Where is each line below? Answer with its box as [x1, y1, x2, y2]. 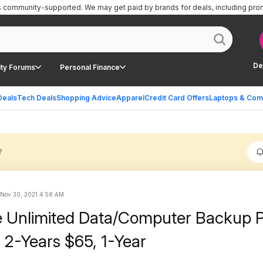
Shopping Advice [56, 93, 116, 102]
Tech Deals [17, 93, 56, 102]
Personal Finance [60, 62, 120, 72]
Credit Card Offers [144, 93, 209, 102]
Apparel [116, 93, 144, 102]
